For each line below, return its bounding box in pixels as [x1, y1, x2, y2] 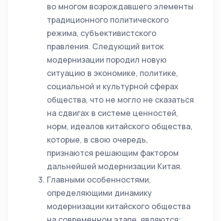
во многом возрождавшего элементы [47, 1, 193, 12]
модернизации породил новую [47, 54, 167, 65]
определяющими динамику [47, 187, 152, 198]
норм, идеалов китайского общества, [47, 121, 192, 132]
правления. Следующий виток [47, 41, 164, 52]
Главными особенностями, [47, 174, 151, 185]
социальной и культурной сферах [47, 81, 179, 92]
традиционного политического [47, 14, 169, 25]
